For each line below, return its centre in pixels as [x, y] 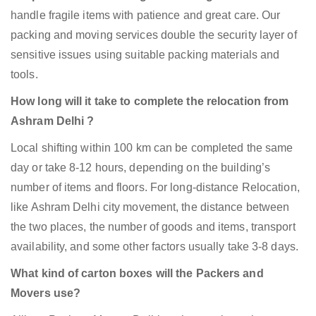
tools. [24, 75]
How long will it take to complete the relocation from [150, 102]
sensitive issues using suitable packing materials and [145, 55]
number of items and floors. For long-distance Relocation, [155, 188]
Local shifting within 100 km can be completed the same [152, 148]
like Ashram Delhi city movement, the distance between [150, 207]
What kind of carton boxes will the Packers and [137, 274]
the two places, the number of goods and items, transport [153, 227]
